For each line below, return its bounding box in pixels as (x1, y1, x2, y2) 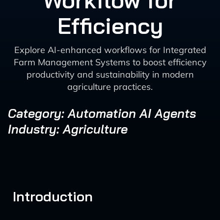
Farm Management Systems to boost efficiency (13, 56, 207, 68)
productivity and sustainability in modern (26, 69, 194, 80)
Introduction (13, 188, 93, 205)
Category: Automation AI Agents (8, 106, 196, 121)
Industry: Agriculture (8, 121, 128, 137)
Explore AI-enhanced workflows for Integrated (14, 44, 206, 55)
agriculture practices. (67, 81, 153, 92)
